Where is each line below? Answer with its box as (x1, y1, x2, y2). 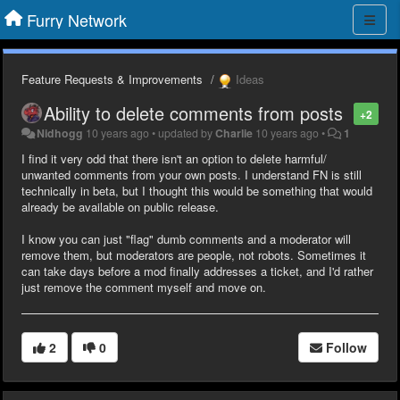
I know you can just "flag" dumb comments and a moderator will (21, 229, 351, 247)
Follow (326, 337, 367, 356)
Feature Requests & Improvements (21, 71, 203, 87)
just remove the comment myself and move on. (21, 278, 266, 296)
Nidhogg (37, 124, 84, 141)
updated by (158, 124, 216, 141)
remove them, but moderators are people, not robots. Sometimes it (21, 246, 366, 263)
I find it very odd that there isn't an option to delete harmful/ (21, 149, 327, 167)
